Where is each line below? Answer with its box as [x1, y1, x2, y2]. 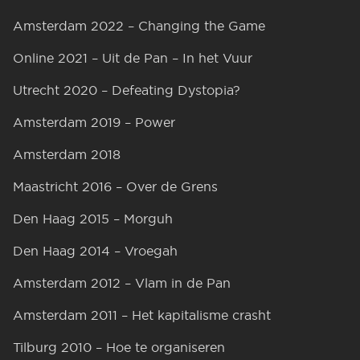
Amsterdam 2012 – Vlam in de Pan [13, 275, 231, 291]
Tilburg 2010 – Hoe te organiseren [13, 339, 225, 355]
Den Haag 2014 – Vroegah [13, 243, 178, 259]
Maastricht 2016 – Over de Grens [13, 178, 218, 194]
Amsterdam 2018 [13, 146, 121, 162]
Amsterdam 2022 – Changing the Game [13, 18, 265, 34]
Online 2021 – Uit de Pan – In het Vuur [13, 50, 252, 66]
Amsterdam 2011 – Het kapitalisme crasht [13, 307, 271, 323]
